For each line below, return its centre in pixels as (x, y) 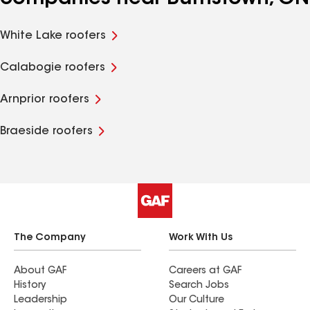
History (30, 286)
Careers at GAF (205, 271)
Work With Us (201, 238)
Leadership (40, 300)
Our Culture (197, 300)
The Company (50, 238)
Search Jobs (199, 286)
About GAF (40, 271)
